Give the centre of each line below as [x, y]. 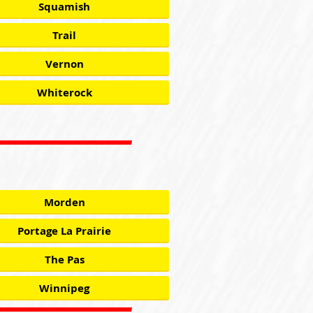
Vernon [64, 64]
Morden [64, 202]
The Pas [64, 260]
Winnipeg [64, 288]
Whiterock [64, 93]
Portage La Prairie [64, 231]
